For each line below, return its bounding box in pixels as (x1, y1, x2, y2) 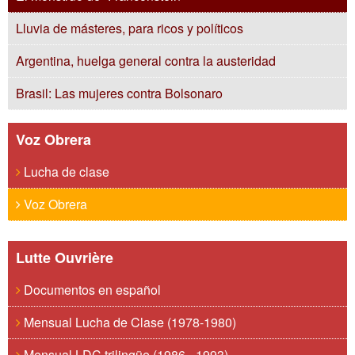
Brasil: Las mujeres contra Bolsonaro (16, 84, 223, 102)
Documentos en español (21, 281, 161, 299)
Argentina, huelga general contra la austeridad (16, 52, 276, 70)
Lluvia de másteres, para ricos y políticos (16, 19, 243, 37)
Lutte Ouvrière (16, 247, 113, 268)
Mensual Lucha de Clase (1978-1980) (21, 313, 236, 331)
